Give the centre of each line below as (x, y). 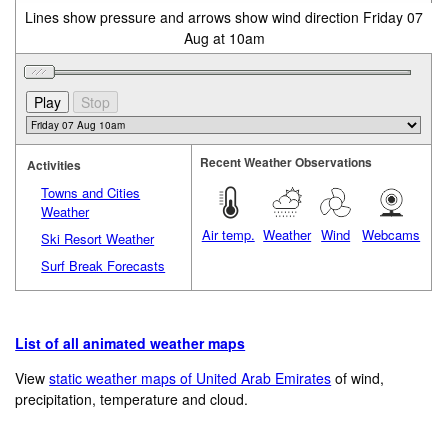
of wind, (358, 378)
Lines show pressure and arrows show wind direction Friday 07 (224, 16)
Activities (54, 164)
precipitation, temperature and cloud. (132, 399)
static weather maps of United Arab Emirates (190, 378)
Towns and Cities (91, 192)
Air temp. (228, 234)
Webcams (391, 234)
